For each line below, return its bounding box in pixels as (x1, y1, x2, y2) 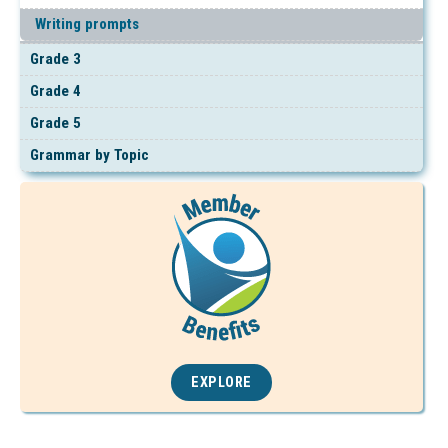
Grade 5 (30, 113, 81, 132)
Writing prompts (35, 14, 139, 33)
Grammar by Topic (30, 145, 149, 164)
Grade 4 (30, 81, 81, 100)
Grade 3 (30, 49, 81, 68)
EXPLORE (191, 373, 252, 391)
